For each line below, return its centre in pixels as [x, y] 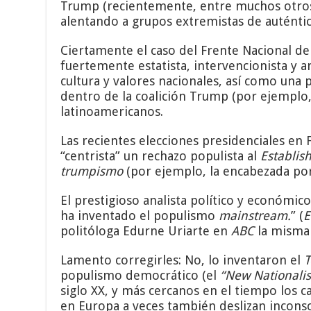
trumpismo [92, 171]
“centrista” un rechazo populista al [161, 155]
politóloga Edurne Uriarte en [146, 230]
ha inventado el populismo [140, 215]
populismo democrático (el [141, 275]
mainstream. [255, 215]
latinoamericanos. [112, 111]
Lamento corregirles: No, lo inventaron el [183, 260]
